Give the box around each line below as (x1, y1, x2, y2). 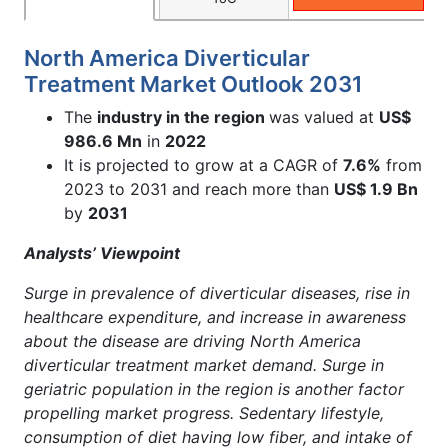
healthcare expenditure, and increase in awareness (24, 306, 406, 327)
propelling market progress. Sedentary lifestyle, (24, 402, 384, 423)
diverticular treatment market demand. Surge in (24, 354, 384, 375)
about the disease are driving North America (24, 330, 361, 351)
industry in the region (97, 106, 269, 127)
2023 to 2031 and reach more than (64, 178, 334, 199)
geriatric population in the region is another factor (24, 378, 404, 399)
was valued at (269, 106, 379, 127)
